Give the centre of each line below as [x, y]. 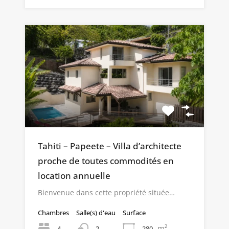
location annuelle [74, 175]
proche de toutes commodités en [106, 161]
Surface [134, 212]
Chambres [53, 212]
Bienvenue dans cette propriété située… [106, 192]
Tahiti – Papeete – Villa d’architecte [110, 146]
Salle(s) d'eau [96, 212]
